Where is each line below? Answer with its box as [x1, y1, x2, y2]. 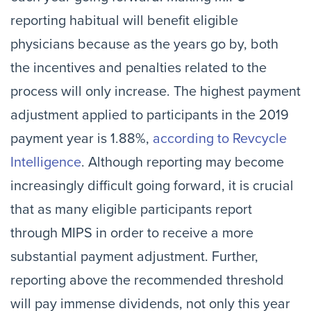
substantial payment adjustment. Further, [10, 249, 258, 265]
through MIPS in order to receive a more [10, 225, 253, 242]
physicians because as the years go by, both [10, 36, 278, 53]
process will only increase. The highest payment [10, 83, 301, 100]
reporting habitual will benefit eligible [10, 12, 238, 29]
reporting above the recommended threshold [10, 272, 284, 289]
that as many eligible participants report [10, 201, 252, 218]
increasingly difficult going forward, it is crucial [10, 178, 294, 194]
